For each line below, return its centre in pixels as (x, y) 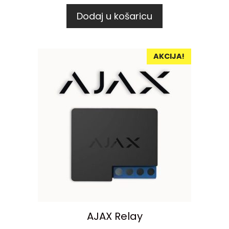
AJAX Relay (114, 216)
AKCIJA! (169, 56)
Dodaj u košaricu (114, 16)
